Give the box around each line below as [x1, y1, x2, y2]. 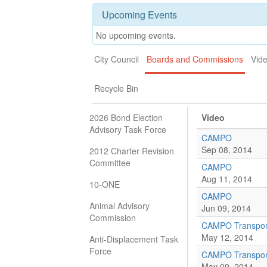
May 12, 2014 [201, 231, 253, 243]
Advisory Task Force [89, 123, 166, 135]
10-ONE [89, 178, 120, 190]
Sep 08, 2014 [201, 144, 252, 156]
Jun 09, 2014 [201, 202, 251, 214]
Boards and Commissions [147, 53, 243, 65]
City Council [94, 53, 139, 65]
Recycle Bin [94, 82, 138, 94]
